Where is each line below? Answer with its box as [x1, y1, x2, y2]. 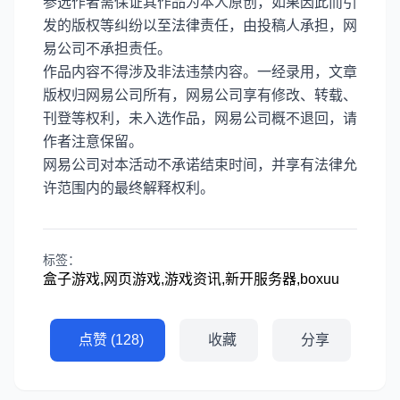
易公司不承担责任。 [43, 41, 171, 56]
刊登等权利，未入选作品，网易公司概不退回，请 [43, 111, 357, 126]
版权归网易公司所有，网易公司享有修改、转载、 [43, 87, 357, 103]
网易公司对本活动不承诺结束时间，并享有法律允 [43, 157, 357, 172]
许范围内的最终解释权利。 [43, 180, 214, 196]
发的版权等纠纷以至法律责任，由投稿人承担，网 [43, 18, 357, 33]
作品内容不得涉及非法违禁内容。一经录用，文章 [43, 64, 357, 79]
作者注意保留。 [43, 134, 143, 149]
